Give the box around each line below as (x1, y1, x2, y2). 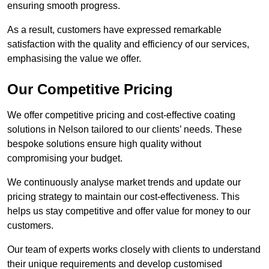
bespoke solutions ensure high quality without (7, 139, 201, 150)
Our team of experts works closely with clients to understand (7, 244, 261, 255)
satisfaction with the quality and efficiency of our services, (7, 39, 249, 50)
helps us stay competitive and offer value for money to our (7, 206, 250, 217)
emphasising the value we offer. (7, 53, 141, 64)
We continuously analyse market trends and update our (7, 177, 241, 188)
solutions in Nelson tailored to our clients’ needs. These (7, 124, 242, 135)
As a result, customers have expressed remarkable (7, 25, 222, 35)
